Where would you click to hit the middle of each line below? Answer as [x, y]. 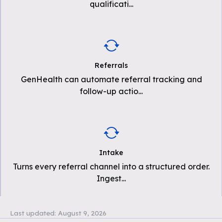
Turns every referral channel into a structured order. [111, 166]
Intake [111, 153]
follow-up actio [109, 91]
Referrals [111, 65]
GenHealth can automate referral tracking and [111, 79]
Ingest [109, 178]
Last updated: [33, 213]
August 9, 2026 [82, 213]
